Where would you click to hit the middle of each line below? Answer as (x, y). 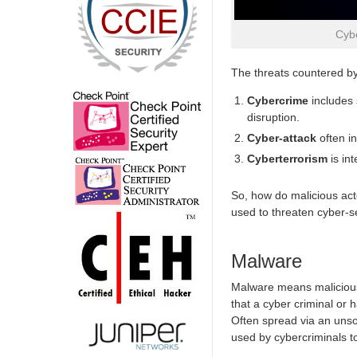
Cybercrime (278, 100)
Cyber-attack (282, 137)
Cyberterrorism (287, 158)
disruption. (273, 117)
